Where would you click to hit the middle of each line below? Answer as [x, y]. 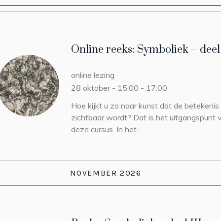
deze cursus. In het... [106, 129]
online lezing [93, 75]
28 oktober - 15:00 [105, 88]
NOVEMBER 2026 [106, 173]
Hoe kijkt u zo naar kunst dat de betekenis [145, 106]
